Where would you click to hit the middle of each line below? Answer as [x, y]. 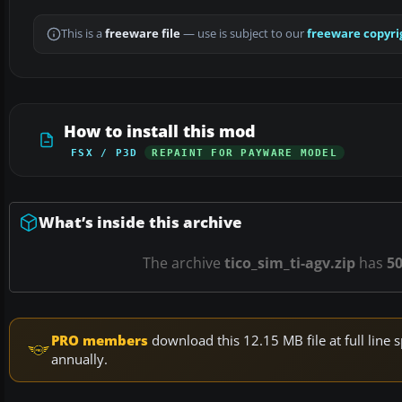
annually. [79, 359]
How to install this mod [160, 131]
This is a [83, 34]
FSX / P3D [105, 153]
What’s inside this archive [140, 223]
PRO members [100, 341]
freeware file [143, 34]
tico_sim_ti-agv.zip [289, 263]
